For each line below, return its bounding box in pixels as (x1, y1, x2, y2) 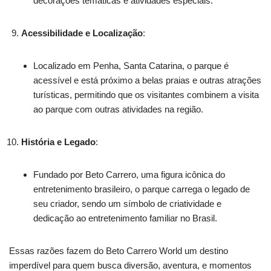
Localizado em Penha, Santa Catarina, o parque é (33, 60, 229, 71)
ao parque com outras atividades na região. (33, 103, 203, 114)
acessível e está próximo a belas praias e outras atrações (33, 74, 261, 85)
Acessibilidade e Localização (21, 27, 143, 38)
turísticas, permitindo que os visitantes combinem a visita (33, 89, 259, 100)
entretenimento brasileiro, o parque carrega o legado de (33, 183, 250, 194)
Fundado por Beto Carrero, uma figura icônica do (33, 169, 225, 180)
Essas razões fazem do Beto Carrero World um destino (9, 245, 228, 256)
